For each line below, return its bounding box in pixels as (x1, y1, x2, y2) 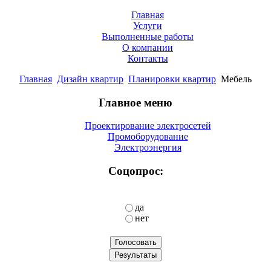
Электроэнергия (114, 142, 181, 153)
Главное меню (99, 96, 172, 109)
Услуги (133, 21, 162, 31)
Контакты (127, 53, 168, 64)
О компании (122, 42, 173, 53)
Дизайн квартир (57, 74, 123, 84)
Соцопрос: (108, 165, 163, 178)
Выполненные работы (102, 31, 194, 42)
